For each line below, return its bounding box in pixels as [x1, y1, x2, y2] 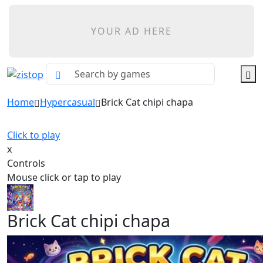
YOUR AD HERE [91, 25, 172, 38]
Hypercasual [40, 96, 95, 109]
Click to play [7, 129, 60, 141]
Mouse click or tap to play [7, 171, 121, 184]
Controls [7, 157, 45, 170]
